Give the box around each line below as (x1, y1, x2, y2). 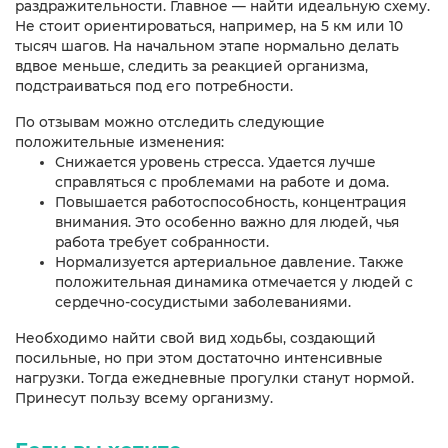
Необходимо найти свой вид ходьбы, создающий (15, 330, 376, 347)
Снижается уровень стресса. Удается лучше (55, 154, 376, 171)
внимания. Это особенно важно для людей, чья (55, 214, 399, 231)
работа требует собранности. (55, 234, 269, 251)
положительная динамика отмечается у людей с (55, 274, 413, 291)
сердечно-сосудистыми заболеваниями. (55, 294, 351, 311)
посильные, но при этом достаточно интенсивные (15, 350, 383, 367)
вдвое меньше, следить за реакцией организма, (15, 58, 368, 75)
